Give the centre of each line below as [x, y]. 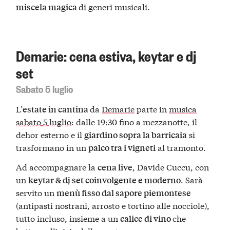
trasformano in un [52, 147]
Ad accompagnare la [57, 167]
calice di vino [147, 219]
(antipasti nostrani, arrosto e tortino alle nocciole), [113, 205]
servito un [36, 193]
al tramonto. [181, 147]
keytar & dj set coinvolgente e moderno [105, 180]
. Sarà [192, 180]
